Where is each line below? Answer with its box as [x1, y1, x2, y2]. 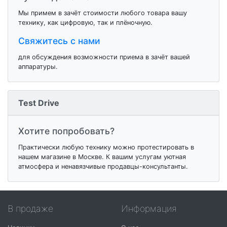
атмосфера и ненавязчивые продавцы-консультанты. [18, 163, 188, 171]
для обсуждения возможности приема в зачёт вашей [18, 53, 190, 61]
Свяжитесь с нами [18, 35, 100, 47]
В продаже [8, 203, 53, 214]
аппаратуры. [18, 63, 58, 71]
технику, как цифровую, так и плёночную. [18, 19, 153, 27]
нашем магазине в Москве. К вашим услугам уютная [18, 153, 186, 161]
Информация [121, 203, 177, 214]
